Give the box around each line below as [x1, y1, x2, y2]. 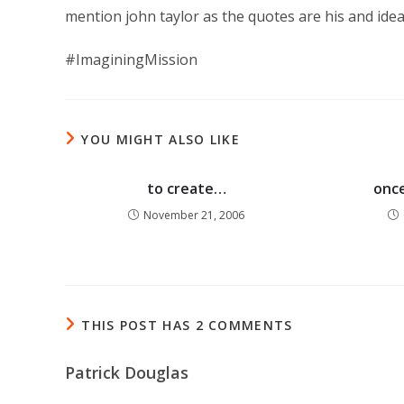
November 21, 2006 [143, 207, 245, 224]
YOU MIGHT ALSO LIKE [81, 131, 241, 149]
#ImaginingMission [65, 50, 197, 70]
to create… [146, 179, 226, 199]
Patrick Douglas [65, 362, 188, 384]
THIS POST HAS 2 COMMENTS [81, 317, 293, 335]
